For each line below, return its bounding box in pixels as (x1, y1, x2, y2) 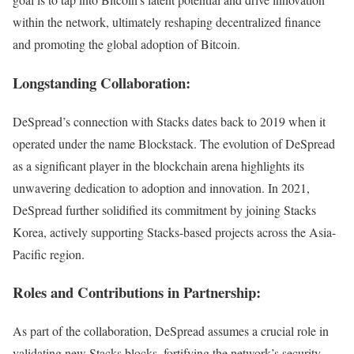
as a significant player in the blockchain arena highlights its (13, 156, 304, 174)
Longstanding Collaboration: (13, 71, 190, 93)
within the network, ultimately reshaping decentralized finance (13, 13, 321, 31)
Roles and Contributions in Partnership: (13, 281, 261, 303)
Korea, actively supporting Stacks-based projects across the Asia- (13, 223, 336, 240)
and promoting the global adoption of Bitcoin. (13, 36, 240, 53)
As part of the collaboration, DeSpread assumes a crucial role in (13, 322, 329, 340)
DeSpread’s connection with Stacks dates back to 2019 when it (13, 112, 326, 130)
